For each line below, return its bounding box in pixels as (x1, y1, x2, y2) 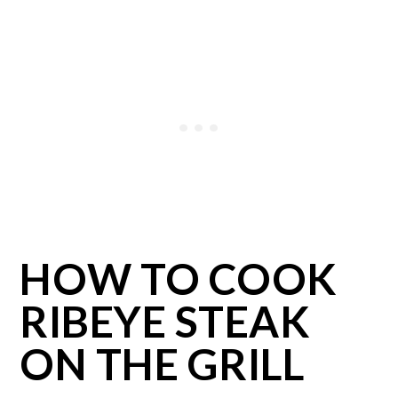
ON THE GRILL (20, 338, 305, 390)
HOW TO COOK (20, 253, 337, 305)
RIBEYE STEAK (20, 296, 310, 347)
